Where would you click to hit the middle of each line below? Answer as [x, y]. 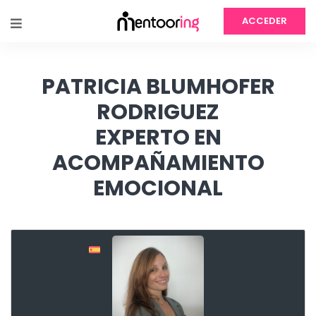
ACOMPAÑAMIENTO [158, 163]
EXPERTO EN [158, 138]
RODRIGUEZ [158, 112]
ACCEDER [265, 21]
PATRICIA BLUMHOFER [158, 87]
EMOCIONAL [158, 188]
